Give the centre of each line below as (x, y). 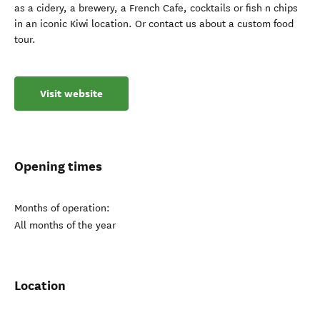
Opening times (58, 166)
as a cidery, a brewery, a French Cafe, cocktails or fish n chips (156, 8)
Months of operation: (62, 208)
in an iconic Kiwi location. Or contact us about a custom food (154, 24)
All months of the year (65, 225)
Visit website (71, 94)
